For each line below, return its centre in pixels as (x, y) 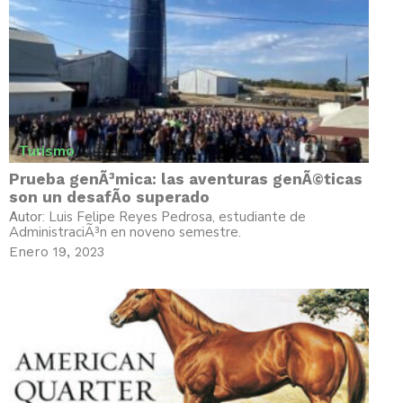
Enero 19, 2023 (57, 252)
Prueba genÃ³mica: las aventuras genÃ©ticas (186, 179)
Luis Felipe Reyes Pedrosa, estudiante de (177, 217)
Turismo (46, 152)
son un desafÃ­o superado (109, 197)
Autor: (29, 217)
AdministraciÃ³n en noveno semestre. (125, 233)
